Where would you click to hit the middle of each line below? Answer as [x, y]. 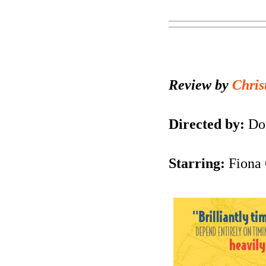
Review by [200, 85]
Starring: [197, 163]
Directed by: [207, 124]
